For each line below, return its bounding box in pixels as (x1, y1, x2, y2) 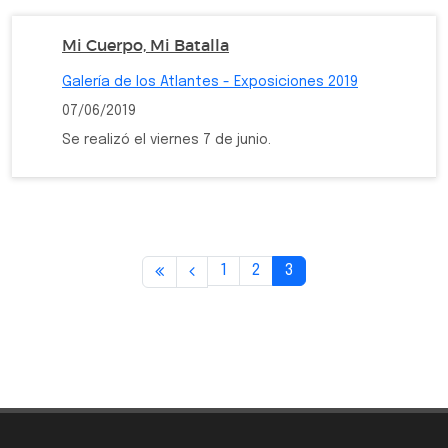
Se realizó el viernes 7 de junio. (62, 133, 271, 147)
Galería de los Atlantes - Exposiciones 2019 (62, 75, 358, 89)
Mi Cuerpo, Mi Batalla (62, 35, 229, 55)
